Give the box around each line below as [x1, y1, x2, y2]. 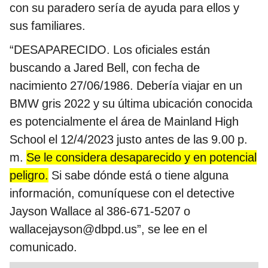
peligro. [10, 167, 48, 182]
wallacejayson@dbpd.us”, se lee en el [10, 221, 207, 236]
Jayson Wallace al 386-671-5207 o [10, 203, 190, 218]
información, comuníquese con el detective [10, 185, 234, 200]
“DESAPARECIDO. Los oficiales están [10, 42, 210, 57]
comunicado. [10, 239, 77, 254]
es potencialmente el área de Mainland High [10, 114, 239, 129]
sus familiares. [10, 18, 86, 33]
